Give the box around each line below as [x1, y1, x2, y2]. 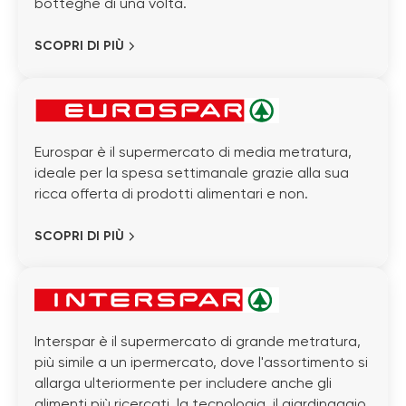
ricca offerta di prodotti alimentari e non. [34, 187, 308, 202]
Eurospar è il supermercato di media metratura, [34, 145, 352, 160]
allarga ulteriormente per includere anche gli [34, 377, 332, 392]
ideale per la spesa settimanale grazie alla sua [34, 166, 349, 181]
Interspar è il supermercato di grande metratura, [34, 335, 361, 351]
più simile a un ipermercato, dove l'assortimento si [34, 356, 368, 372]
